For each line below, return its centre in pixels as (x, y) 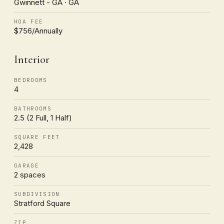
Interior (32, 59)
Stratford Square (42, 203)
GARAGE (26, 165)
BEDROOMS (31, 80)
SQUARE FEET (37, 137)
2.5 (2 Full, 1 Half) (43, 117)
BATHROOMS (33, 108)
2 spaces (30, 174)
